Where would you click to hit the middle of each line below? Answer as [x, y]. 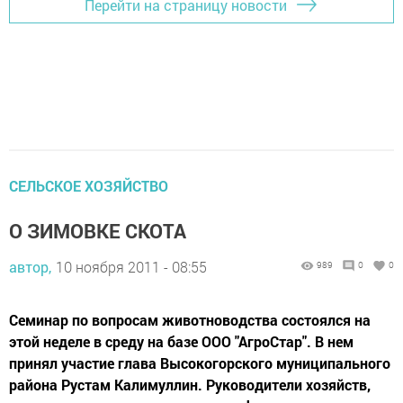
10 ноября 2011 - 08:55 [131, 267]
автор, [30, 267]
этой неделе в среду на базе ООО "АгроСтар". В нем [181, 341]
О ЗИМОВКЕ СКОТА [98, 231]
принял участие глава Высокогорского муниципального [200, 363]
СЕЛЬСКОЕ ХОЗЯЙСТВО [89, 186]
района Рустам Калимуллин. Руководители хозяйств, [190, 385]
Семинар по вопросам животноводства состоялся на [190, 320]
